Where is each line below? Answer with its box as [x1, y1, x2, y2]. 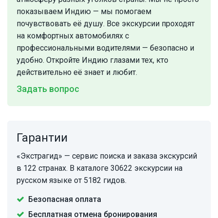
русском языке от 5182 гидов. [17, 176, 127, 185]
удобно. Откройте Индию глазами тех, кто [17, 55, 168, 65]
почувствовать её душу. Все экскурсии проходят [17, 19, 195, 29]
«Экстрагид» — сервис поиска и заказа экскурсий [17, 151, 197, 161]
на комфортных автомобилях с [17, 31, 129, 41]
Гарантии [17, 131, 68, 145]
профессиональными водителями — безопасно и [17, 43, 194, 53]
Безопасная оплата [28, 195, 101, 204]
